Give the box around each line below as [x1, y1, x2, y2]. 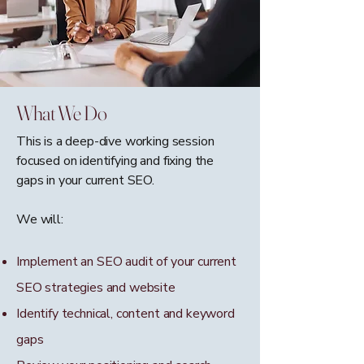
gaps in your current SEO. [16, 171, 154, 189]
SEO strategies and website [16, 278, 175, 297]
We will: [16, 210, 63, 228]
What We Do [16, 100, 106, 125]
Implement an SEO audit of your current [16, 252, 236, 271]
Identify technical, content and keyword [16, 304, 235, 323]
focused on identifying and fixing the [16, 151, 214, 170]
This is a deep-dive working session [16, 132, 214, 150]
